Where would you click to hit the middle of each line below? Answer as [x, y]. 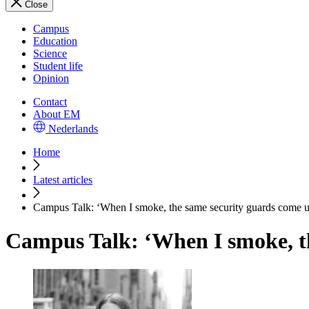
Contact [50, 102]
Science [50, 53]
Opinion [51, 78]
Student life [58, 66]
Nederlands [73, 129]
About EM [57, 114]
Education [55, 41]
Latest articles [63, 180]
